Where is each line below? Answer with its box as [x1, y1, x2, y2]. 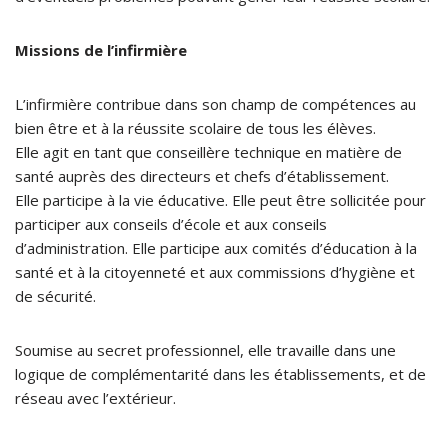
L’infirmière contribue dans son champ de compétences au [15, 93, 416, 114]
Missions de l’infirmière [15, 39, 187, 60]
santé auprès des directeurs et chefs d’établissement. [15, 165, 389, 186]
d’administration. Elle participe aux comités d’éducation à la [15, 237, 417, 258]
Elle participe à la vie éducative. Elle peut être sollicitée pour [15, 189, 426, 210]
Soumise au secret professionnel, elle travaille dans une [15, 339, 396, 360]
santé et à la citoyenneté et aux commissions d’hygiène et [15, 261, 415, 282]
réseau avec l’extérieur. [15, 387, 176, 408]
